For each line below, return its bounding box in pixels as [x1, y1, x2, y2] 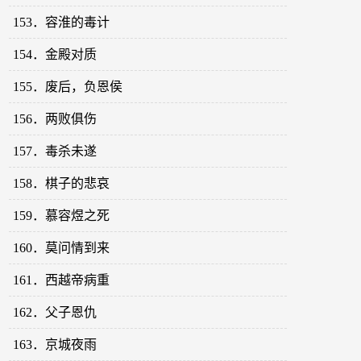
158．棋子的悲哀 [13, 176, 110, 191]
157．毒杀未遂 [13, 144, 98, 159]
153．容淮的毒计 [13, 15, 110, 30]
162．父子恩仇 [13, 305, 98, 320]
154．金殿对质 [13, 48, 98, 62]
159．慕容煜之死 [13, 209, 110, 223]
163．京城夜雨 [13, 338, 98, 352]
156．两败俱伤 [13, 112, 98, 127]
